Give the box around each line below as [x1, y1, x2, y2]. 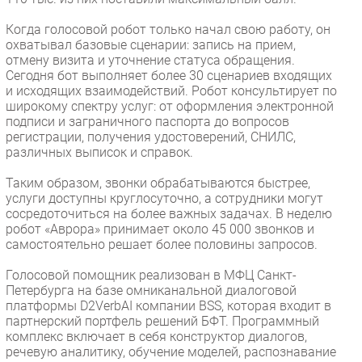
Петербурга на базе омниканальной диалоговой [6, 282, 297, 298]
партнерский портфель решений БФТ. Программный [6, 313, 319, 329]
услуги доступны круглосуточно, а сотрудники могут [6, 190, 323, 206]
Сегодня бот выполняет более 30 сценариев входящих [6, 67, 332, 83]
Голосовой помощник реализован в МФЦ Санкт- [6, 267, 297, 283]
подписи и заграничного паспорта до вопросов [6, 113, 289, 129]
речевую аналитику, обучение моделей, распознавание [6, 343, 336, 360]
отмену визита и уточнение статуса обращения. [6, 52, 295, 68]
